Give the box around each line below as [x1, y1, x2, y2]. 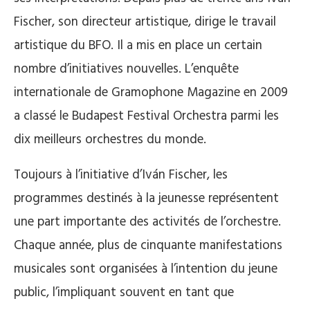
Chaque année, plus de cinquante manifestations [14, 235, 282, 256]
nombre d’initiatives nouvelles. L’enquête [14, 58, 239, 80]
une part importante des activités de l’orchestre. [14, 211, 281, 232]
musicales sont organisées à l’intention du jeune [14, 258, 277, 280]
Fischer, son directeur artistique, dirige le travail [14, 11, 276, 33]
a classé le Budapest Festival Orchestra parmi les [14, 105, 279, 127]
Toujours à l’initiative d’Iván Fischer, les [14, 164, 228, 185]
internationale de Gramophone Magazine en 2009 [14, 82, 288, 103]
